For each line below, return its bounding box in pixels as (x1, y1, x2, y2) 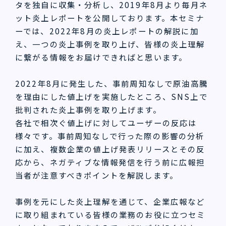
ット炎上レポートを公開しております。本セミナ (15, 12, 205, 23)
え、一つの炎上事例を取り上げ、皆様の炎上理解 (15, 38, 205, 49)
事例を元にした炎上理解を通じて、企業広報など (15, 195, 205, 207)
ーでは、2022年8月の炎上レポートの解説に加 (15, 25, 199, 36)
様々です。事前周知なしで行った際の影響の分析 (15, 130, 205, 141)
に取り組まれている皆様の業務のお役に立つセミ (15, 208, 206, 220)
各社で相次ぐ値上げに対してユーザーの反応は (15, 117, 197, 128)
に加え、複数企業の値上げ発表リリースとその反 (15, 143, 205, 154)
